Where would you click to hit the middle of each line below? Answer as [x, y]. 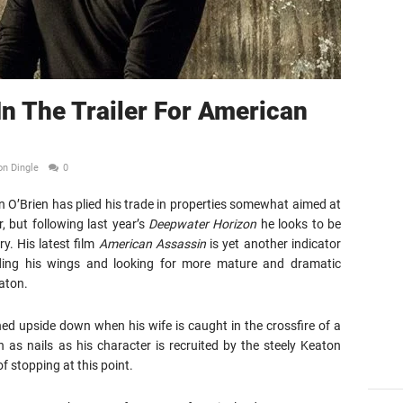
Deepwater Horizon [203, 224]
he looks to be [299, 224]
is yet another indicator [273, 244]
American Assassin [152, 244]
